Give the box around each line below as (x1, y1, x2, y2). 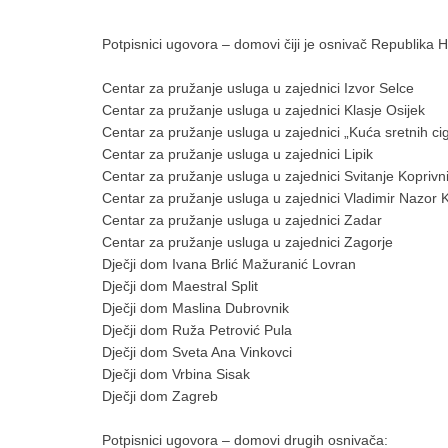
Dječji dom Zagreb (102, 387, 218, 404)
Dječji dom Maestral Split (102, 277, 258, 294)
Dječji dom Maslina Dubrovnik (102, 299, 289, 316)
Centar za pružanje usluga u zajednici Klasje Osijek (102, 101, 425, 118)
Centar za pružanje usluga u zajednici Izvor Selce (102, 79, 414, 96)
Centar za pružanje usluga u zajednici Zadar (102, 211, 382, 228)
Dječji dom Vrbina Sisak (102, 365, 250, 382)
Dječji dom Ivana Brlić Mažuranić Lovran (102, 255, 356, 272)
